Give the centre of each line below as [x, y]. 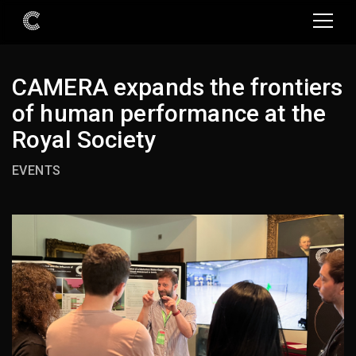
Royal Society [84, 139]
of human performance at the [169, 113]
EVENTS [37, 170]
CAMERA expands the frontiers [178, 87]
